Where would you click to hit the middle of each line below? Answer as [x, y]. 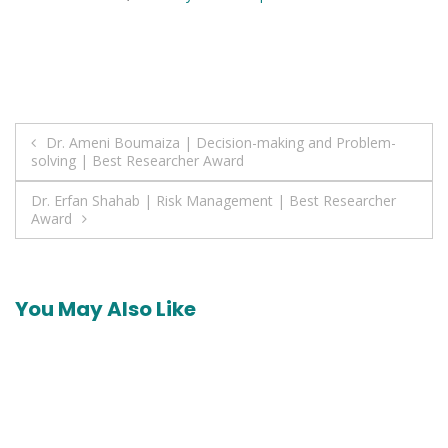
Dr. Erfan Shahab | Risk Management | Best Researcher [213, 201]
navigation [98, 184]
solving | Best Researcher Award [137, 161]
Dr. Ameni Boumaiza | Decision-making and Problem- [221, 143]
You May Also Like [105, 309]
